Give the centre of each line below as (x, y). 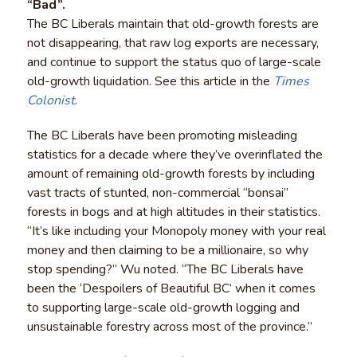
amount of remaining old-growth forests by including (171, 173)
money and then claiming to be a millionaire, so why (167, 250)
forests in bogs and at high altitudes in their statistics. (173, 212)
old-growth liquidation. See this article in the (150, 81)
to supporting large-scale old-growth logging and (163, 307)
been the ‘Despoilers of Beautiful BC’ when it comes (171, 288)
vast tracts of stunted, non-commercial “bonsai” (157, 192)
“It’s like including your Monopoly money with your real (176, 231)
